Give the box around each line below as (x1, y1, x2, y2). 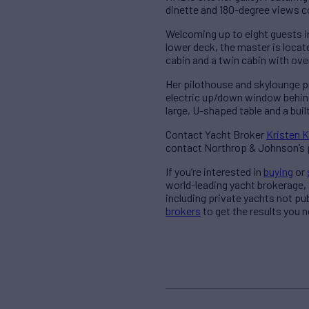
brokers (166, 204, 201, 218)
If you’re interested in (166, 165, 263, 179)
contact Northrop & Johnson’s (166, 141, 307, 154)
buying (263, 165, 293, 179)
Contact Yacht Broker (166, 128, 266, 141)
